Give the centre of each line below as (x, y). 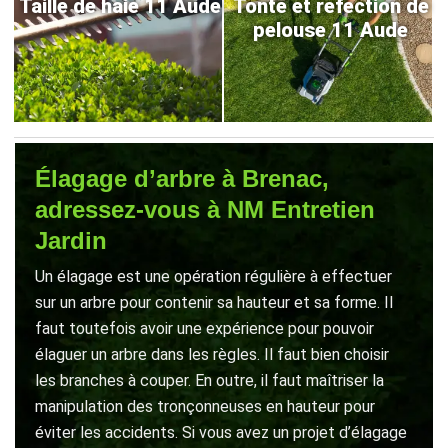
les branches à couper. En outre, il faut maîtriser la (209, 380)
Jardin (71, 240)
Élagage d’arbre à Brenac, (182, 178)
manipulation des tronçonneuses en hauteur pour (205, 406)
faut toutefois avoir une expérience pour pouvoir (204, 328)
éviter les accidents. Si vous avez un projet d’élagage (221, 432)
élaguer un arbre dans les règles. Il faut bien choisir (212, 354)
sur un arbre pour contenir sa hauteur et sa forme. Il (214, 302)
